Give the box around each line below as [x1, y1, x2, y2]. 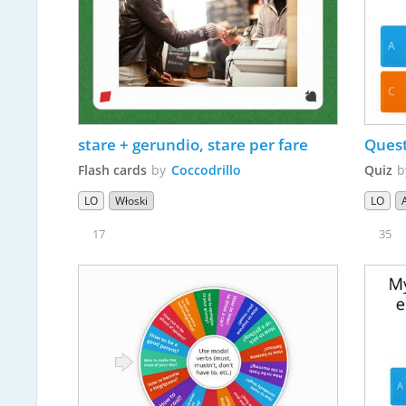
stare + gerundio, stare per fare [77, 134, 308, 156]
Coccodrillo [170, 161, 241, 179]
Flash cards [77, 161, 147, 179]
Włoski [114, 193, 148, 209]
